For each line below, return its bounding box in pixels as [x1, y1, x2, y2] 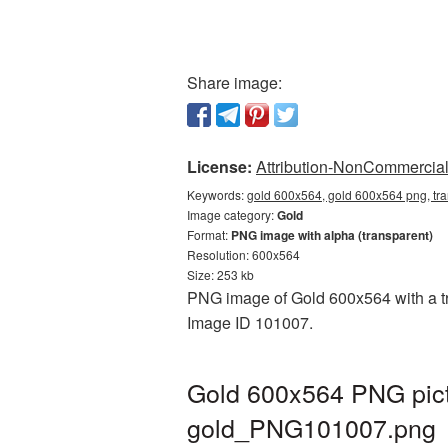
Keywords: [187, 186, 247, 203]
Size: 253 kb [187, 266, 254, 283]
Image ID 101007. [187, 311, 313, 334]
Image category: [187, 206, 277, 223]
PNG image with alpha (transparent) [231, 226, 433, 244]
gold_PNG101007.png [187, 409, 436, 445]
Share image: [187, 71, 282, 94]
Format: [187, 226, 231, 243]
